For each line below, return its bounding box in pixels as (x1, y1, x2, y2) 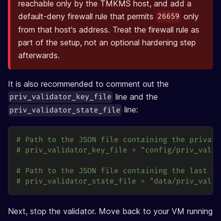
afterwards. (18, 50, 60, 60)
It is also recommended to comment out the (8, 78, 169, 89)
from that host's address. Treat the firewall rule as (18, 24, 199, 35)
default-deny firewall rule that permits (18, 11, 156, 21)
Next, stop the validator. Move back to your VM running (8, 206, 213, 216)
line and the (113, 91, 158, 102)
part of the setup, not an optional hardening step (18, 37, 196, 47)
